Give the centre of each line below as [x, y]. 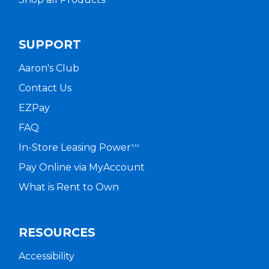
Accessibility [46, 256]
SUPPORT [50, 45]
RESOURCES [57, 232]
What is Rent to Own [68, 187]
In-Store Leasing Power [74, 148]
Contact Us [45, 88]
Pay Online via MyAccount [81, 168]
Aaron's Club [49, 68]
